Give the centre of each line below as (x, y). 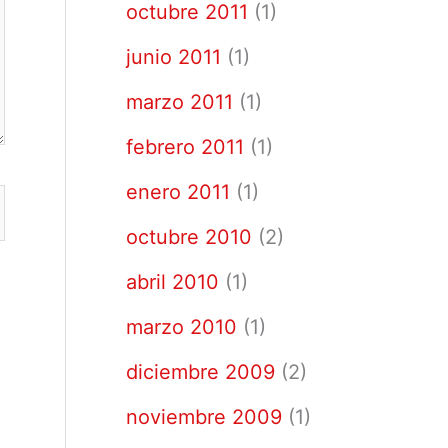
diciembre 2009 (200, 372)
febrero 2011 (185, 147)
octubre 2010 (189, 237)
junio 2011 (173, 57)
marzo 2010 (181, 327)
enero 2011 (178, 192)
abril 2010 (172, 282)
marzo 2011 (179, 102)
